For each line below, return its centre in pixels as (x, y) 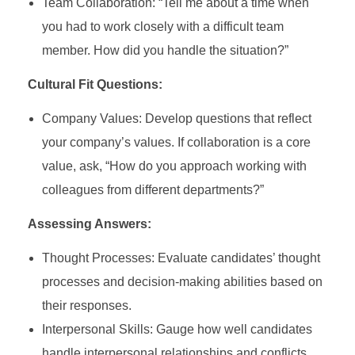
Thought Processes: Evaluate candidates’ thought (181, 258)
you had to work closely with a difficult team (162, 26)
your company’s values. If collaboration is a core (176, 142)
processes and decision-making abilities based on (182, 281)
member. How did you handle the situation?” (165, 50)
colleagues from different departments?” (153, 189)
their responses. (86, 305)
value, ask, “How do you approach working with (174, 166)
